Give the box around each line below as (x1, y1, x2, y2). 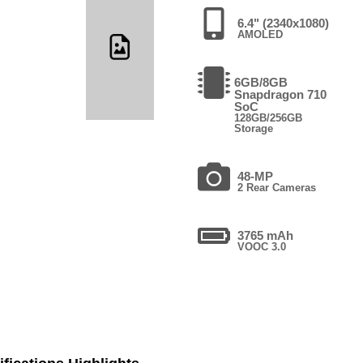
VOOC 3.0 (237, 240, 286, 253)
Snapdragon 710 (233, 87, 327, 101)
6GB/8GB (233, 75, 288, 89)
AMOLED (237, 28, 283, 41)
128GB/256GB (233, 111, 302, 124)
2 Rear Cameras (237, 181, 316, 194)
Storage (233, 122, 273, 135)
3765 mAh (237, 228, 293, 242)
